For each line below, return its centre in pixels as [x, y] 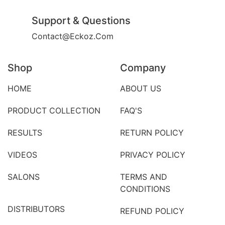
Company [143, 68]
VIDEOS [22, 155]
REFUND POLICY [152, 211]
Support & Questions [81, 21]
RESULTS [25, 133]
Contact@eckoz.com [73, 36]
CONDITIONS [145, 189]
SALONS [24, 177]
